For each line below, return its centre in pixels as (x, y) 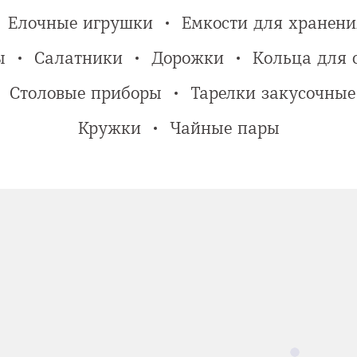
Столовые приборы (85, 93)
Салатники (78, 58)
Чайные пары (224, 128)
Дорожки (187, 58)
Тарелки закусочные (273, 93)
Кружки (109, 128)
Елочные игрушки (80, 23)
